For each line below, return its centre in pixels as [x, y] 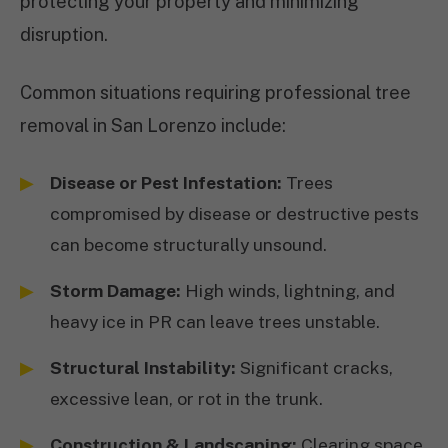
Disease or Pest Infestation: [166, 182]
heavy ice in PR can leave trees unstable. [215, 321]
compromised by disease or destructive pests [234, 213]
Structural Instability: [143, 367]
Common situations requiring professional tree [215, 92]
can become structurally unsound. [188, 244]
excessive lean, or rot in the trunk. [186, 398]
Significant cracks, [314, 367]
